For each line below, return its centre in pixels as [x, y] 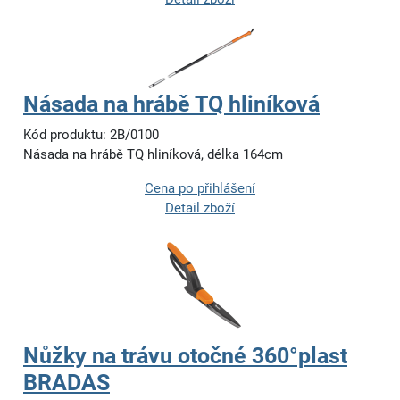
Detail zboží [200, 208]
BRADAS [67, 383]
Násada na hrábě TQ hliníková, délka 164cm [153, 155]
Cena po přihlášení [200, 189]
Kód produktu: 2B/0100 [91, 135]
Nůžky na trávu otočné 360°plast [185, 356]
